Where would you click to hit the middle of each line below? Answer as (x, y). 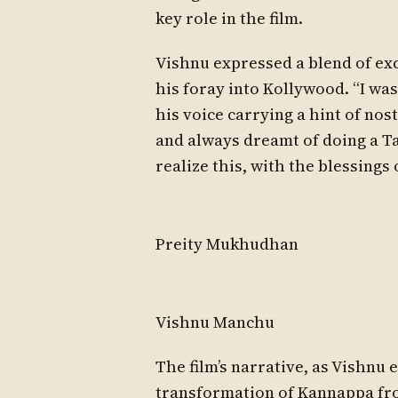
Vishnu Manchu (215, 322)
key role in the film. (229, 18)
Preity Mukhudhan (227, 243)
